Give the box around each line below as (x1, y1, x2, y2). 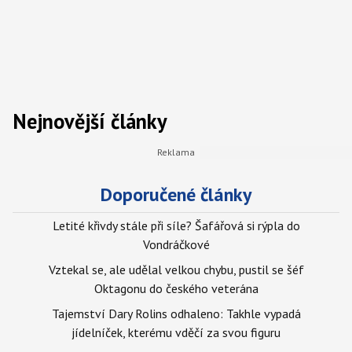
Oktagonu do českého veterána (93, 280, 258, 296)
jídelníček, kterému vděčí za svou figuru (71, 324, 280, 340)
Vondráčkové (142, 236, 210, 252)
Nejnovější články (13, 107, 167, 134)
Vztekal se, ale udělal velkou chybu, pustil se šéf (48, 262, 304, 277)
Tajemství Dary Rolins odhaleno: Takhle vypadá (51, 306, 301, 321)
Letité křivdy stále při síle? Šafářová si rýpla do (52, 218, 300, 233)
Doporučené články (101, 182, 251, 207)
